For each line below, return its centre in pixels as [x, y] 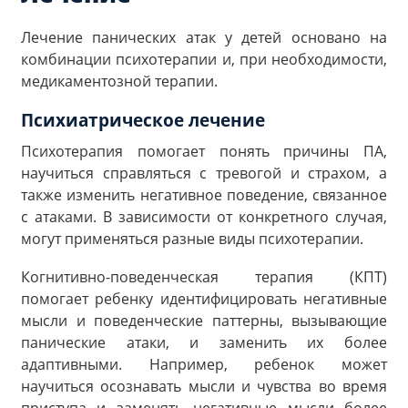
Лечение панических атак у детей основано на [204, 37]
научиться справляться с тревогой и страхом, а [204, 173]
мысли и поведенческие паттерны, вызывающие [204, 320]
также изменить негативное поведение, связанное [204, 195]
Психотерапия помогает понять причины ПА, [204, 152]
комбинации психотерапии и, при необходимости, [204, 59]
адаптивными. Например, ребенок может [204, 364]
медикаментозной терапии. [119, 81]
